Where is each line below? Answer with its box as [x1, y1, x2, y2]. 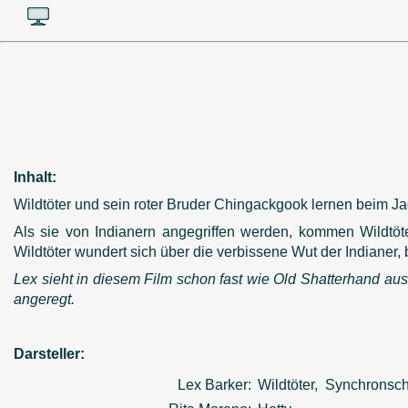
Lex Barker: [178, 376, 251, 393]
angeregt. [14, 291, 75, 307]
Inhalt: [14, 168, 56, 185]
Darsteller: [14, 345, 85, 362]
